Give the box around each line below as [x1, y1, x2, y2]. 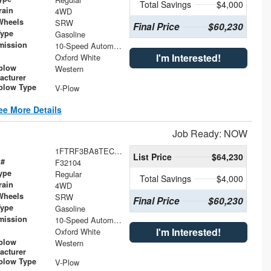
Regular [54, 168, 82, 180]
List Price [132, 150, 172, 163]
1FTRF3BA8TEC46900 [114, 145, 122, 157]
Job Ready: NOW [172, 126, 247, 140]
